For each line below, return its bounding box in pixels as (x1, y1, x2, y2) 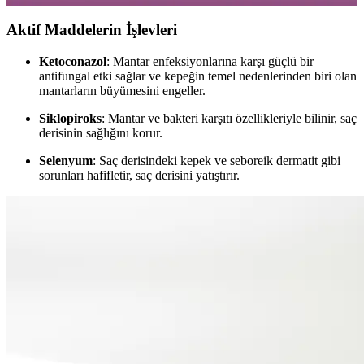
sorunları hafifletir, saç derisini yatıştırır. (39, 167, 240, 182)
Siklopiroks (39, 110, 102, 125)
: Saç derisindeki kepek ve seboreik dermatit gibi (93, 153, 340, 167)
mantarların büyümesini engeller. (39, 83, 206, 97)
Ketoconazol (39, 54, 106, 68)
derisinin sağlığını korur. (39, 125, 162, 140)
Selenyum (39, 153, 93, 167)
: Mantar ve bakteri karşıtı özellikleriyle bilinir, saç (102, 110, 357, 125)
